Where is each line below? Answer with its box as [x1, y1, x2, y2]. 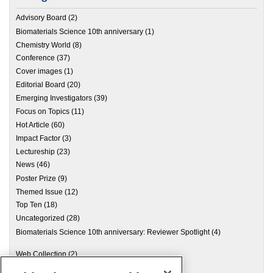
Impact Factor [16, 133, 60, 143]
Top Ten [16, 200, 42, 210]
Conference [16, 54, 55, 63]
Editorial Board [16, 80, 65, 90]
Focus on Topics [16, 107, 69, 116]
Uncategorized [16, 214, 65, 223]
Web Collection [16, 250, 66, 259]
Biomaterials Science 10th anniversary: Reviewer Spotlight [16, 228, 210, 237]
